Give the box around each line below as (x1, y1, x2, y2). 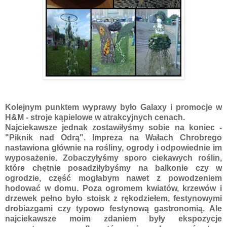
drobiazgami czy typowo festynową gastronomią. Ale (5, 204, 222, 213)
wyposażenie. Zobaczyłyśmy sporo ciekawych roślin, (5, 153, 222, 162)
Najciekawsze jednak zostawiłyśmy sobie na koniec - (5, 123, 222, 132)
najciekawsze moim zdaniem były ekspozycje (5, 214, 222, 223)
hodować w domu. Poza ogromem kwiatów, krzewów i (5, 183, 222, 193)
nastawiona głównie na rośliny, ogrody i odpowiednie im (5, 143, 222, 152)
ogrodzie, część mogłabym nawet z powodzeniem (5, 173, 222, 182)
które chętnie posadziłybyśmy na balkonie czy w (5, 163, 222, 172)
